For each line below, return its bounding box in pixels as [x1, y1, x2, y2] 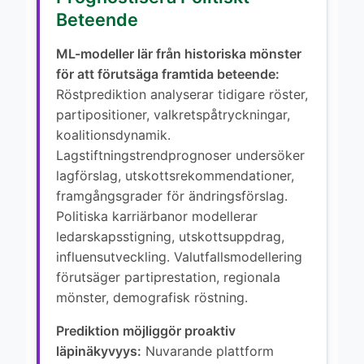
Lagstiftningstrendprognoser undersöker [56, 146, 305, 163]
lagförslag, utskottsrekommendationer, [56, 167, 294, 184]
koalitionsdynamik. [56, 126, 171, 143]
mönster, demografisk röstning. [56, 288, 248, 305]
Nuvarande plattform [141, 342, 274, 359]
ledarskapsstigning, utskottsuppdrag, [56, 227, 284, 245]
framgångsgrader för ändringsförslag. [56, 187, 288, 204]
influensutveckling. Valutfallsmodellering [56, 248, 302, 265]
